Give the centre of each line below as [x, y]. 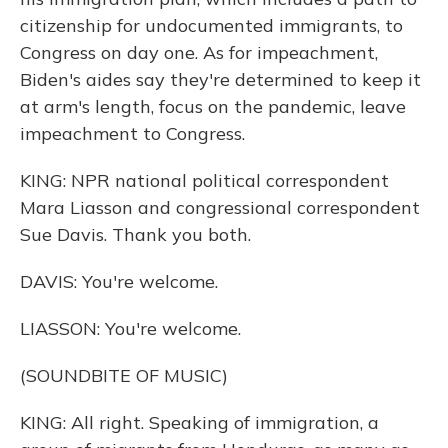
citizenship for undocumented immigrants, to [211, 25]
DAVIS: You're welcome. [119, 281]
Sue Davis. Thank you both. [135, 234]
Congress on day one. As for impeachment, [199, 52]
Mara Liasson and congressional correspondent [220, 207]
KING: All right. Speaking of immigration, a [199, 422]
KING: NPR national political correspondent [204, 180]
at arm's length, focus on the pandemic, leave [213, 106]
